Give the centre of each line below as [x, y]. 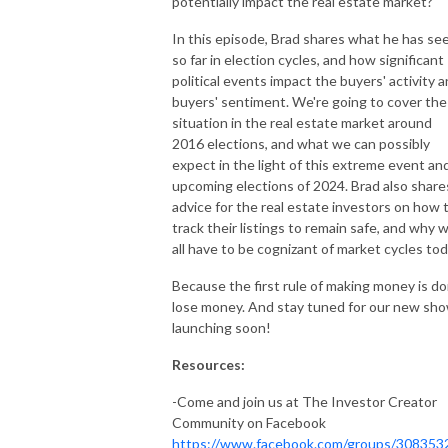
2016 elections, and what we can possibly [301, 143]
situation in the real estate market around [302, 122]
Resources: [208, 364]
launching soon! [221, 327]
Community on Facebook [249, 422]
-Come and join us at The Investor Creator [304, 401]
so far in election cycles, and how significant [308, 59]
